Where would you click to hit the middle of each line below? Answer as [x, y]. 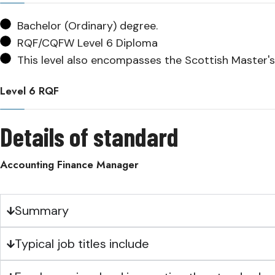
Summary [42, 211]
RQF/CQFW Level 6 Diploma [87, 43]
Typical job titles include [82, 244]
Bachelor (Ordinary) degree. [87, 26]
